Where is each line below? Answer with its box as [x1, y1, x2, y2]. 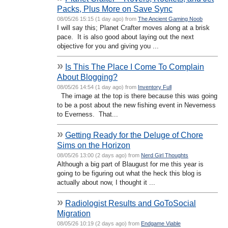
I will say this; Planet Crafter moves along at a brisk [57, 23, 210, 32]
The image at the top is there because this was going [57, 92, 217, 100]
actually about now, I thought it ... [57, 178, 155, 186]
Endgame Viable [141, 220, 181, 226]
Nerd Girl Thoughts [141, 152, 188, 158]
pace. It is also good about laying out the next [57, 33, 194, 41]
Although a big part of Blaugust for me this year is [57, 160, 204, 168]
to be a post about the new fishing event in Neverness [57, 101, 216, 109]
